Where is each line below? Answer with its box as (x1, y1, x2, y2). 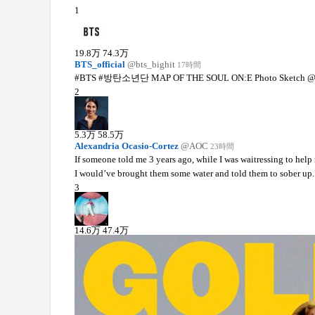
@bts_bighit (127, 58, 175, 70)
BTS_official (74, 58, 125, 70)
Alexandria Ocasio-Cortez (74, 140, 179, 151)
